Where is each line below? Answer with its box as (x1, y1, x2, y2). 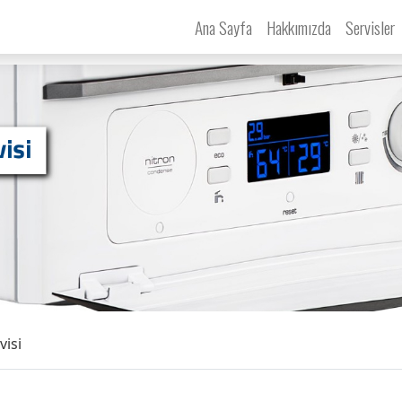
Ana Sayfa (194, 14, 252, 39)
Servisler (345, 14, 398, 39)
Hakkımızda (266, 14, 331, 39)
